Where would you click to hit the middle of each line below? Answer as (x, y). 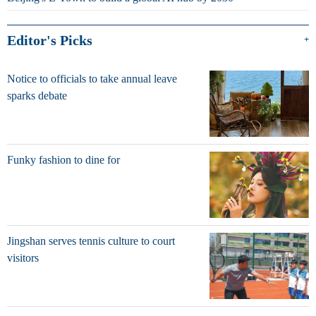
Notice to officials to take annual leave (92, 78)
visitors (23, 257)
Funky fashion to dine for (63, 159)
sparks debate (37, 95)
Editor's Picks (50, 40)
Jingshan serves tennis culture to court (91, 241)
